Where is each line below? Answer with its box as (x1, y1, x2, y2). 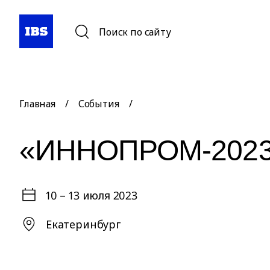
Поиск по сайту (99, 25, 171, 39)
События (78, 97, 119, 110)
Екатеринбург (46, 217, 121, 231)
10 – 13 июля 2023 (46, 188, 137, 202)
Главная (19, 97, 55, 110)
